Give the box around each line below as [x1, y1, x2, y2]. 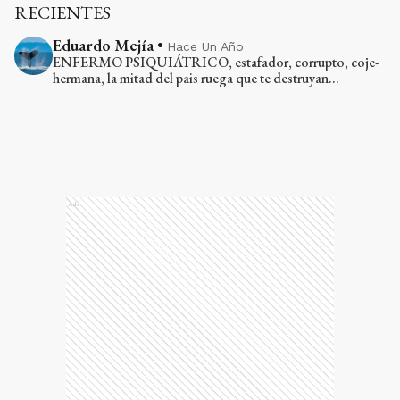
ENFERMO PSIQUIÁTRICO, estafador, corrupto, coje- [53, 52, 380, 71]
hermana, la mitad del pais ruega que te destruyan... [53, 68, 340, 87]
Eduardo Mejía [53, 34, 154, 55]
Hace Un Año [167, 38, 245, 54]
